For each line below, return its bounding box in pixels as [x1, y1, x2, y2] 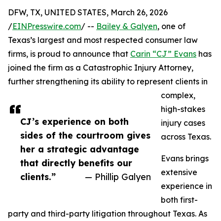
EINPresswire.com [12, 21, 81, 32]
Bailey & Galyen [96, 21, 157, 32]
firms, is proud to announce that [8, 49, 130, 59]
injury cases [161, 118, 205, 128]
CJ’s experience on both [20, 116, 129, 127]
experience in [161, 181, 212, 191]
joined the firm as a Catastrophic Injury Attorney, [8, 63, 193, 73]
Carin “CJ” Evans [130, 49, 196, 59]
